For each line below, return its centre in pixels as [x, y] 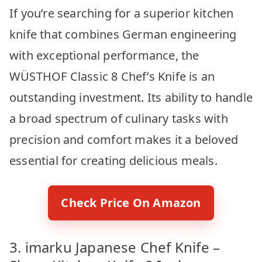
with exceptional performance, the [104, 55]
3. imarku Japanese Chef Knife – [115, 247]
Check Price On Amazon [131, 202]
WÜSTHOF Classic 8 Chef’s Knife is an [112, 76]
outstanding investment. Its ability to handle [131, 97]
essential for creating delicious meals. [113, 160]
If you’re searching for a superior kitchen [122, 13]
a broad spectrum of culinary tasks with [119, 118]
